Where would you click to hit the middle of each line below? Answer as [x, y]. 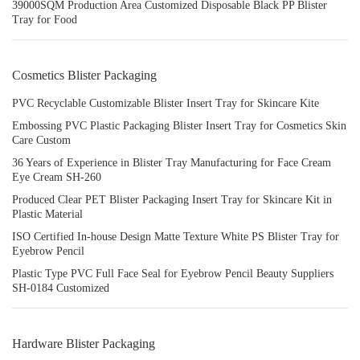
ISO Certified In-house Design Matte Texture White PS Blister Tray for [176, 237]
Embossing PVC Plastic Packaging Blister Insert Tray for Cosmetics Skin [179, 126]
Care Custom [41, 140]
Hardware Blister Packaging [84, 344]
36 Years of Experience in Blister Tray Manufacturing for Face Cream [172, 163]
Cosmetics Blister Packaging [84, 75]
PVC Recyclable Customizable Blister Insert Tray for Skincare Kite [166, 103]
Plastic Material [47, 214]
